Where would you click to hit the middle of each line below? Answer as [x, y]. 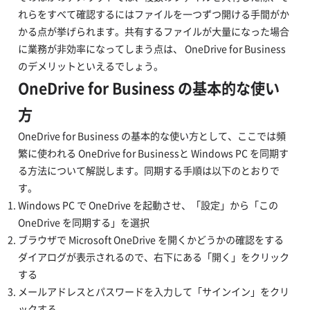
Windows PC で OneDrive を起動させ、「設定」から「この [148, 206]
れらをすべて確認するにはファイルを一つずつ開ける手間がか [153, 15]
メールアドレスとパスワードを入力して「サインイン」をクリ [153, 292]
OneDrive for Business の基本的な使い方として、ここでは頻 [152, 136]
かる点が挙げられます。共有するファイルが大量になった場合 [153, 32]
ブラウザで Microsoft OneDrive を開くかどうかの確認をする [151, 240]
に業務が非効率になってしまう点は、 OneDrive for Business [152, 49]
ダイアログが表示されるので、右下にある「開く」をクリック [153, 257]
